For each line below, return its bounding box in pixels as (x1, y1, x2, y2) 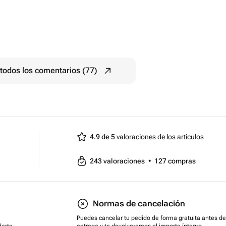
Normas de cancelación (93, 199, 185, 208)
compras (168, 157, 196, 165)
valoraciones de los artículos (115, 133, 204, 141)
